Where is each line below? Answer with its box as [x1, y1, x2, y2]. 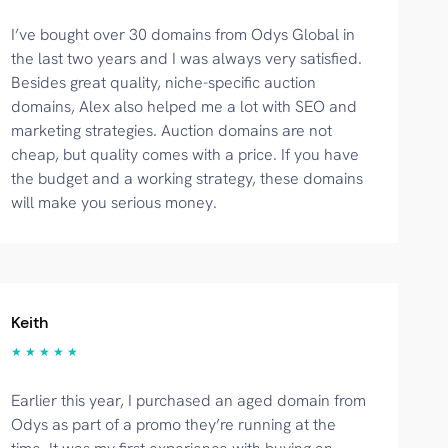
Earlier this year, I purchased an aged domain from [11, 390, 367, 411]
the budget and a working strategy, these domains [11, 168, 364, 189]
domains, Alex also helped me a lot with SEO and [11, 96, 358, 117]
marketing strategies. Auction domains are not [11, 120, 333, 141]
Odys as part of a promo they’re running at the [11, 414, 337, 435]
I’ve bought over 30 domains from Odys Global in [11, 24, 356, 45]
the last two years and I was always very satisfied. [11, 48, 363, 69]
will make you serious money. [11, 192, 218, 213]
